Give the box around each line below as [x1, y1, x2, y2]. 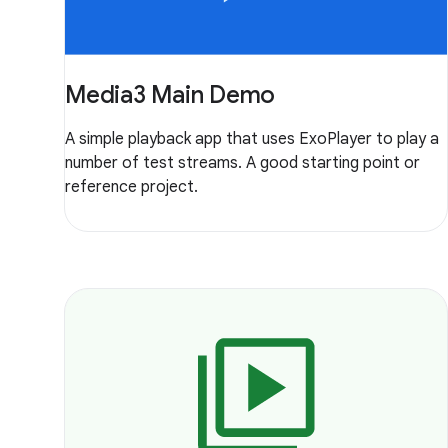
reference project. [65, 176, 198, 197]
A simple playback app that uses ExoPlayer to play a [65, 128, 439, 149]
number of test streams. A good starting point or [65, 152, 420, 173]
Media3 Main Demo [65, 79, 275, 110]
